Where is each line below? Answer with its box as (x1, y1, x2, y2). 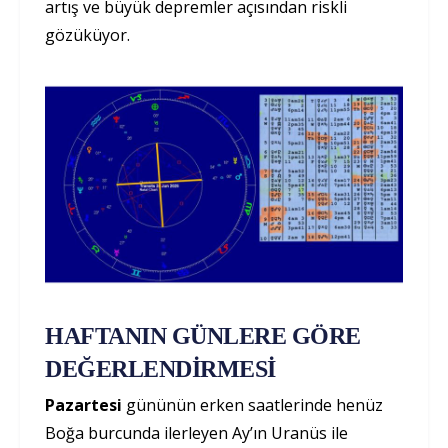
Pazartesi (45, 394, 122, 417)
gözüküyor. (45, 23, 130, 46)
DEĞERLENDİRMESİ (45, 356, 276, 383)
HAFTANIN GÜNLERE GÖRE (45, 323, 361, 350)
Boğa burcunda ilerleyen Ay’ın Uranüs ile (45, 422, 348, 445)
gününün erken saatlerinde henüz (122, 394, 383, 417)
